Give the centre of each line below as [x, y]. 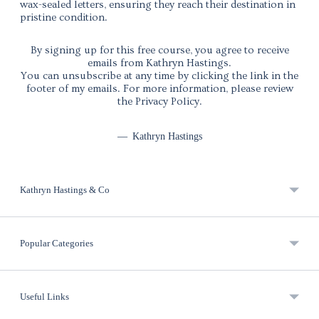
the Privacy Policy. [159, 101]
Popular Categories [57, 243]
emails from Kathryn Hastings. [159, 63]
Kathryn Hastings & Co [65, 189]
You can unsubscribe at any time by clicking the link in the [159, 75]
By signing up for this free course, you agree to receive [159, 50]
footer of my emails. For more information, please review [159, 88]
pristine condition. [64, 17]
